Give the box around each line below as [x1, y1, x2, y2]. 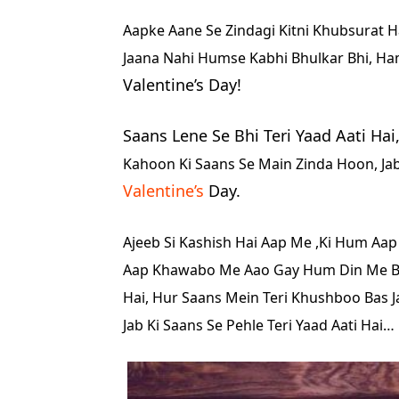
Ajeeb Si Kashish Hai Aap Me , [123, 232, 319, 252]
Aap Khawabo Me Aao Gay [123, 260, 303, 280]
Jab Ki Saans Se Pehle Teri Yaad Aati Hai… [123, 315, 395, 335]
